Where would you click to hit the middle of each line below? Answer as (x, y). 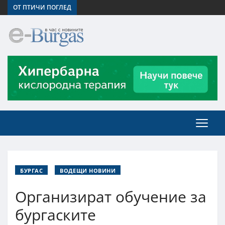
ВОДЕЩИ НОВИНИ (88, 170)
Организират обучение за (111, 196)
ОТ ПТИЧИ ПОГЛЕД (42, 7)
